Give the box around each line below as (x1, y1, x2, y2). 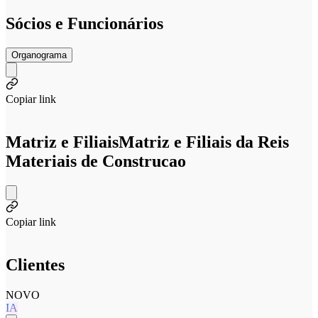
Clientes (6, 255, 65, 274)
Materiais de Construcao (6, 152, 186, 171)
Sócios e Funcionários (6, 14, 163, 33)
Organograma (11, 50, 67, 61)
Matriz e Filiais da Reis (119, 133, 289, 152)
